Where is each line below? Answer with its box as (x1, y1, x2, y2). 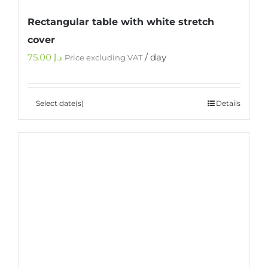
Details (216, 99, 240, 108)
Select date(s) (36, 99, 84, 108)
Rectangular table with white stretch (28, 16, 214, 28)
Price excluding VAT (65, 53, 142, 63)
